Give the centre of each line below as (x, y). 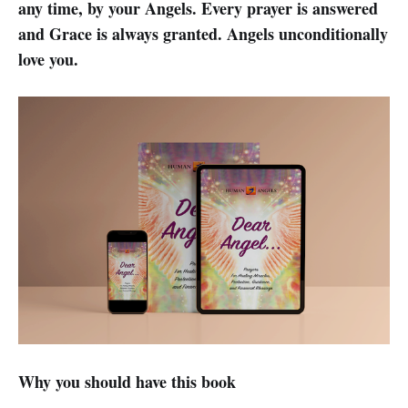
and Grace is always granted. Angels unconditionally (203, 33)
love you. (48, 59)
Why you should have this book (127, 381)
